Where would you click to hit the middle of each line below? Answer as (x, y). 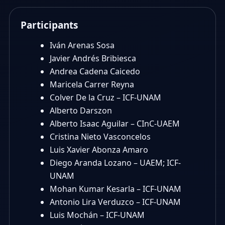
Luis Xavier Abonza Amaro (99, 150)
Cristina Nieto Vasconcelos (100, 137)
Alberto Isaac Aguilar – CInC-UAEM (115, 124)
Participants (49, 25)
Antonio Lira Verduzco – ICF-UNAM (115, 202)
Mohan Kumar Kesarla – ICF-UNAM (116, 189)
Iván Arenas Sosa (82, 45)
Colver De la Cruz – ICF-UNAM (105, 97)
